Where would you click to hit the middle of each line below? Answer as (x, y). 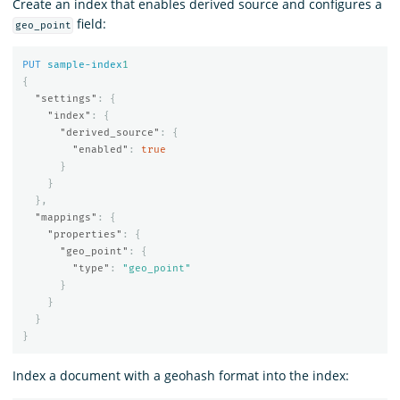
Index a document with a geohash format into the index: (181, 375)
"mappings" (66, 218)
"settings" (66, 99)
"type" (91, 269)
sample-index (84, 65)
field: (90, 23)
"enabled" (100, 150)
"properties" (84, 235)
